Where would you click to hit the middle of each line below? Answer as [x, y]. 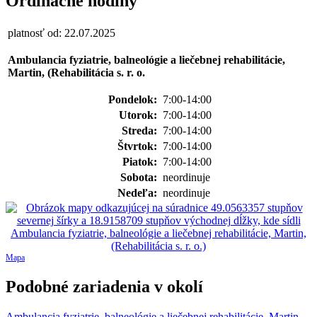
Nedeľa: [139, 192]
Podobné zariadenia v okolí [104, 286]
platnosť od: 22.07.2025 [62, 33]
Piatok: [141, 161]
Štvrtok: [139, 146]
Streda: [141, 130]
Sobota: [140, 177]
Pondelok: [134, 99]
